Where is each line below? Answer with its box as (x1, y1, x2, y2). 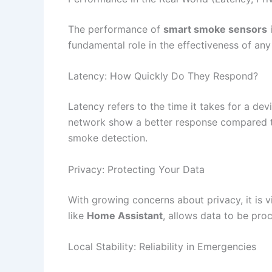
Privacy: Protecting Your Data (68, 163, 205, 175)
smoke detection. (68, 132, 148, 144)
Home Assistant (87, 209, 163, 222)
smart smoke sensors (163, 22, 267, 35)
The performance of (68, 22, 163, 35)
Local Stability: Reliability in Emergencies (68, 240, 256, 253)
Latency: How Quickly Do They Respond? (68, 70, 258, 83)
